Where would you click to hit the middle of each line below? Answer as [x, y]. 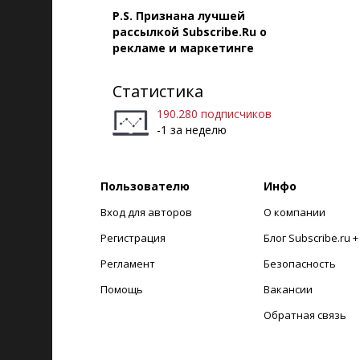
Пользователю [145, 186]
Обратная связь [305, 315]
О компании [294, 212]
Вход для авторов [146, 212]
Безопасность [299, 264]
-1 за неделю [192, 130]
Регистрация [133, 238]
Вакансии [288, 289]
